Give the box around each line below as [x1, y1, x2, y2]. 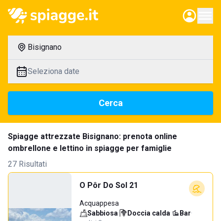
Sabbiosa [87, 209, 118, 217]
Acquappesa [79, 199, 119, 207]
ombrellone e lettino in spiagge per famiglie [8, 144, 172, 153]
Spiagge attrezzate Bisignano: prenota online [8, 132, 177, 141]
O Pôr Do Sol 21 [79, 181, 138, 190]
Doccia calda [127, 209, 170, 217]
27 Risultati [8, 159, 47, 169]
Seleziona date [28, 67, 79, 76]
